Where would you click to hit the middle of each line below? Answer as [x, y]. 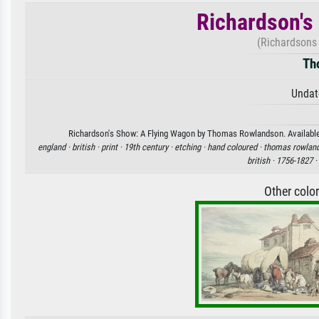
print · [113, 147]
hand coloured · [235, 147]
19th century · [149, 147]
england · [55, 147]
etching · [191, 147]
